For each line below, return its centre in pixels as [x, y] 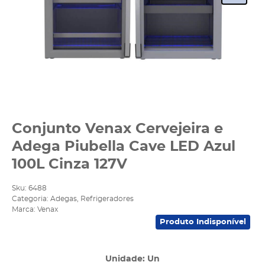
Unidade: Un [132, 259]
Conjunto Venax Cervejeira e [117, 129]
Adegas [64, 199]
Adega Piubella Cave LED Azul [124, 147]
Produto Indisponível [203, 222]
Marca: [25, 210]
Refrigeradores [107, 199]
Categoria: [30, 199]
